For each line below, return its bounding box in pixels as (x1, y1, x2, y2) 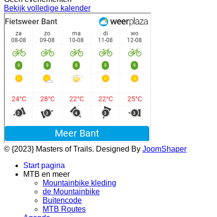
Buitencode (43, 196, 82, 204)
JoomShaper (142, 145, 186, 153)
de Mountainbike (43, 187, 100, 196)
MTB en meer (23, 170, 70, 178)
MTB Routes (43, 205, 86, 213)
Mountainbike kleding (43, 179, 116, 187)
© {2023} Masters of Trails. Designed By (4, 145, 142, 153)
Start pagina (23, 161, 65, 170)
